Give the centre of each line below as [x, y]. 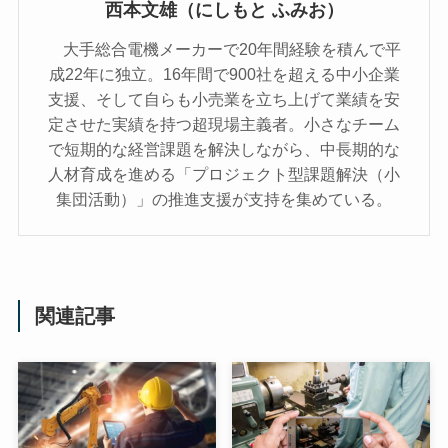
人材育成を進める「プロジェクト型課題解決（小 [224, 174]
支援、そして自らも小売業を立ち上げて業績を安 [224, 99]
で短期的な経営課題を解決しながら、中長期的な [224, 149]
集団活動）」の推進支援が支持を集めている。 [224, 199]
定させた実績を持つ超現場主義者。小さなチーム [224, 124]
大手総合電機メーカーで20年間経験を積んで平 [224, 49]
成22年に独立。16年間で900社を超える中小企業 [224, 74]
